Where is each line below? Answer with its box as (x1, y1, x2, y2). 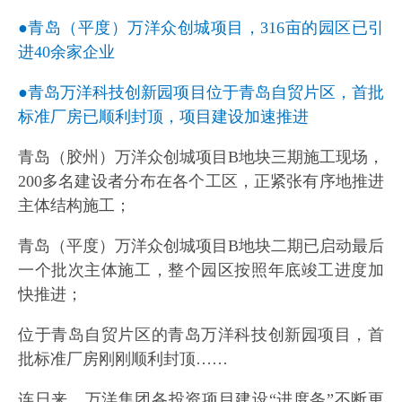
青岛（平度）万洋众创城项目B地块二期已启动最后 (18, 237, 384, 256)
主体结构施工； (18, 197, 131, 215)
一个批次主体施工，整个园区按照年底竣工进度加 (18, 261, 384, 280)
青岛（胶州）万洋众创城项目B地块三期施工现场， (18, 148, 384, 167)
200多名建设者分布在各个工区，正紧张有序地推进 (18, 172, 384, 191)
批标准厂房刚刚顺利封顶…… (18, 350, 228, 369)
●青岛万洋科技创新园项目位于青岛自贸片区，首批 (18, 83, 384, 102)
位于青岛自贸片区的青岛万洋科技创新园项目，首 (18, 326, 384, 345)
